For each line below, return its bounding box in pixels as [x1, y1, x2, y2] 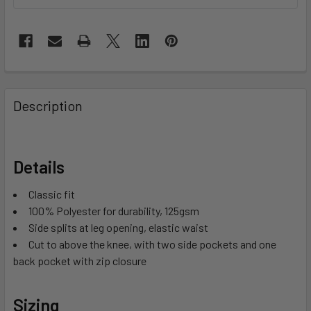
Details [13, 156, 65, 178]
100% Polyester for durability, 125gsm [28, 204, 199, 218]
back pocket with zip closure [13, 254, 146, 268]
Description [13, 97, 83, 115]
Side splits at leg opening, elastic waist [28, 221, 208, 235]
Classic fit [28, 187, 75, 201]
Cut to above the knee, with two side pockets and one [28, 237, 276, 251]
